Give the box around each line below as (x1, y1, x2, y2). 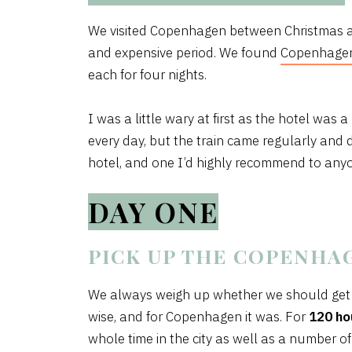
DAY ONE (88, 193, 218, 230)
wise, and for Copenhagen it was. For (88, 308, 309, 325)
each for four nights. (88, 66, 210, 83)
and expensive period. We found (88, 44, 280, 61)
